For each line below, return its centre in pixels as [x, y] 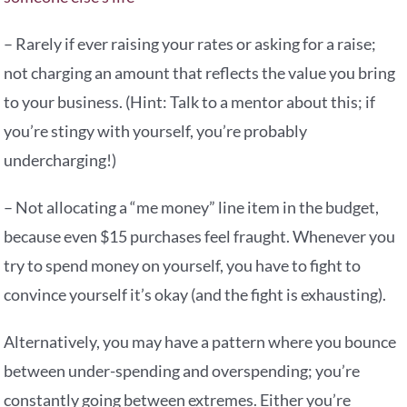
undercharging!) [60, 160]
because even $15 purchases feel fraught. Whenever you [200, 237]
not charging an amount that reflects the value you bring [200, 73]
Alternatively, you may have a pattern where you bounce [200, 342]
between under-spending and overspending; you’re [182, 371]
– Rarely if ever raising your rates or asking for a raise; [190, 44]
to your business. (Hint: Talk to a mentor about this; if [190, 102]
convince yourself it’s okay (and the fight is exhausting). [195, 295]
